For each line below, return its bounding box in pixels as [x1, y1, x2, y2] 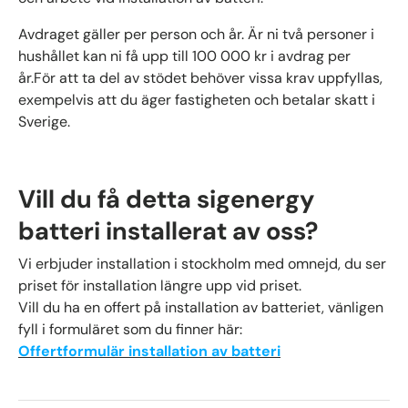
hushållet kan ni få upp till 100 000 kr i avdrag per [18, 46, 351, 66]
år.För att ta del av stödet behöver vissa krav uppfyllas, [18, 68, 382, 88]
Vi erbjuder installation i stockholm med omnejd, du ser [18, 253, 386, 273]
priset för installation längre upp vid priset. [18, 275, 305, 295]
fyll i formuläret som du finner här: [18, 319, 242, 339]
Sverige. [18, 112, 70, 132]
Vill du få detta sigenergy [18, 183, 314, 217]
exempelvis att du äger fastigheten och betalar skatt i [18, 90, 375, 110]
